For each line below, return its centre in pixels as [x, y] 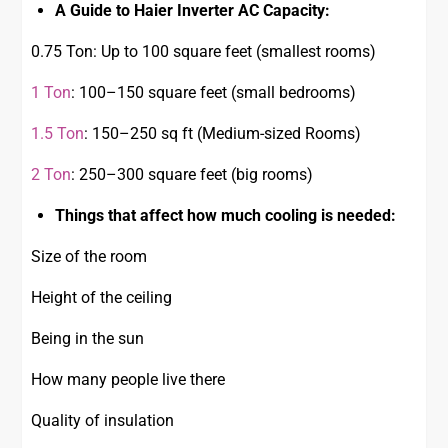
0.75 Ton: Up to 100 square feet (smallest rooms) [204, 52]
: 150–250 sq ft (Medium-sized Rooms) [223, 134]
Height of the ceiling [102, 298]
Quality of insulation [103, 421]
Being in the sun [88, 339]
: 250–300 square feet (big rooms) [192, 175]
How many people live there [128, 380]
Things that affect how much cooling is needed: [226, 216]
